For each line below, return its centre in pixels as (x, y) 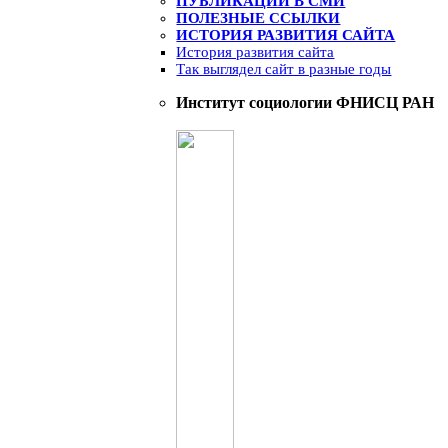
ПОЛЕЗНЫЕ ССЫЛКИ (258, 17)
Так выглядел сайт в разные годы (284, 68)
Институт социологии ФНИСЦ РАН (305, 102)
